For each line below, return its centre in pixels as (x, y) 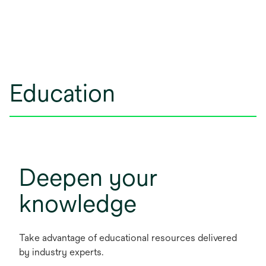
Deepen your (88, 178)
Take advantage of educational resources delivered (128, 238)
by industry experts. (61, 252)
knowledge (78, 204)
